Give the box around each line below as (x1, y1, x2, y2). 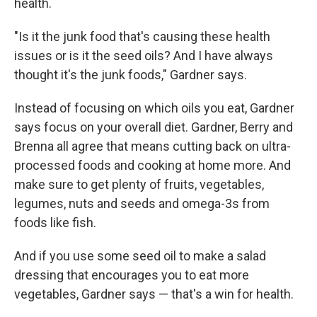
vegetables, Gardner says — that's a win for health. (14, 287, 294, 301)
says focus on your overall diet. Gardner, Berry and (14, 120, 293, 134)
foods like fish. (14, 215, 96, 230)
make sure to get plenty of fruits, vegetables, (14, 177, 264, 192)
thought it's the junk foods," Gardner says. (14, 67, 247, 82)
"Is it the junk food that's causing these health (14, 29, 270, 44)
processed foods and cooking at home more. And (14, 158, 291, 173)
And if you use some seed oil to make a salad (14, 248, 266, 263)
